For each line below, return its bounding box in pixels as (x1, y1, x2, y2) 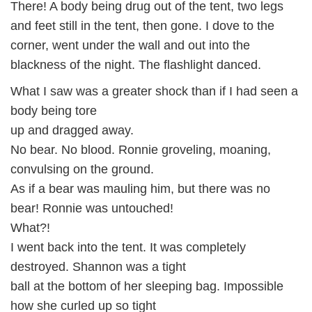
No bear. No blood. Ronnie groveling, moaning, (10, 143, 271, 157)
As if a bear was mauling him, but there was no (10, 182, 270, 196)
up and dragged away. (10, 123, 134, 137)
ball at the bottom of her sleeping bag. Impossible (10, 279, 283, 293)
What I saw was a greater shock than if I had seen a (10, 84, 298, 98)
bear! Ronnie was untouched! (10, 201, 173, 215)
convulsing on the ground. (10, 162, 154, 176)
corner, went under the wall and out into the (10, 38, 250, 52)
